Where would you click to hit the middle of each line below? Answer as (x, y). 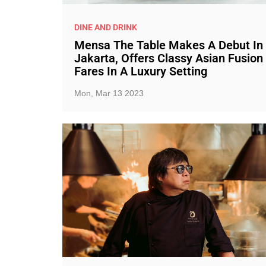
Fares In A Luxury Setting (140, 71)
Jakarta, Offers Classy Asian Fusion (168, 58)
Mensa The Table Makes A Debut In (168, 45)
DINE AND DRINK (105, 27)
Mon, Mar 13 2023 (109, 93)
